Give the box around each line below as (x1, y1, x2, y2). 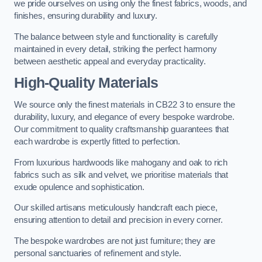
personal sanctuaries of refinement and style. (14, 248, 181, 258)
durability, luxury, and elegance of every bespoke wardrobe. (14, 112, 235, 122)
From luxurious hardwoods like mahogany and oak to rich (14, 157, 228, 167)
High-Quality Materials (14, 75, 158, 91)
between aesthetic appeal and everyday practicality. (14, 56, 206, 66)
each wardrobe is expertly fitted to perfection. (14, 136, 181, 146)
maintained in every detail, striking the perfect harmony (14, 44, 217, 54)
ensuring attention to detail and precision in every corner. (14, 215, 223, 225)
